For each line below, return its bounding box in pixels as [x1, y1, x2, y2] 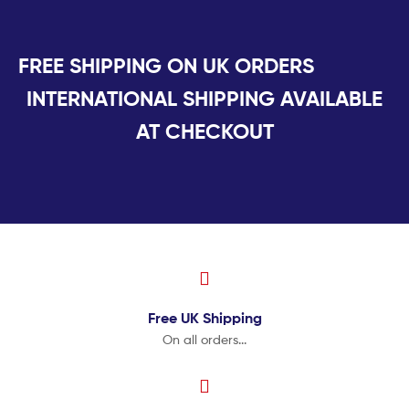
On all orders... [163, 330, 246, 347]
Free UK [147, 308, 199, 327]
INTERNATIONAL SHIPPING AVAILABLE [26, 86, 383, 112]
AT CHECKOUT [135, 119, 274, 145]
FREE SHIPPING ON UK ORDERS [18, 53, 391, 79]
